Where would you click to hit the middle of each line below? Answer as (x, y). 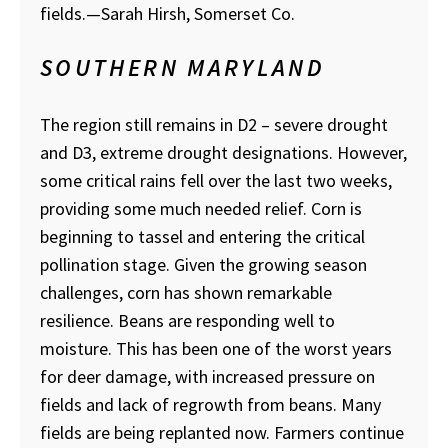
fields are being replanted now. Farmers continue (222, 433)
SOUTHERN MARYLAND (183, 68)
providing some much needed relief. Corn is (201, 209)
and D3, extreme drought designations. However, (223, 153)
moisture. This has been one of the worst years (216, 349)
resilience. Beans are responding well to (187, 321)
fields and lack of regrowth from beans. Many (210, 405)
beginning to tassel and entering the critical (202, 237)
